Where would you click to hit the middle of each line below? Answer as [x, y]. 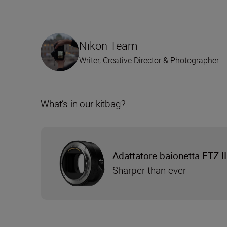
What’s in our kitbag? [83, 104]
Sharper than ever [149, 171]
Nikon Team [108, 46]
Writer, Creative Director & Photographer [149, 61]
